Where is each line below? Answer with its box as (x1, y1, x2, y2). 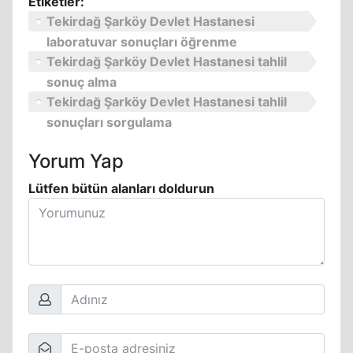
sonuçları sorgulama (46, 114, 172, 130)
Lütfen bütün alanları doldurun (28, 180, 214, 196)
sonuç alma (46, 74, 117, 90)
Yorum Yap (28, 150, 124, 173)
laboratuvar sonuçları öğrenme (46, 34, 237, 50)
